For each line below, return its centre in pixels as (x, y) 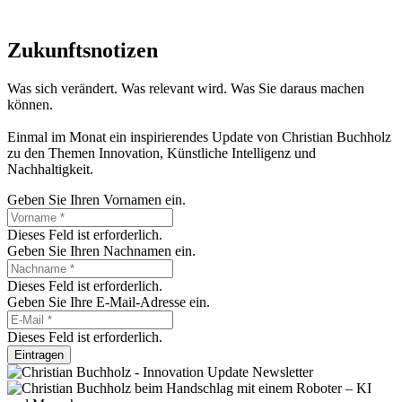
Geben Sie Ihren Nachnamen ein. (101, 251)
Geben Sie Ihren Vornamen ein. (96, 200)
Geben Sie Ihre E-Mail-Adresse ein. (109, 302)
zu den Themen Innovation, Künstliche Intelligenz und (162, 153)
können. (30, 105)
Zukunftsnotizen (83, 51)
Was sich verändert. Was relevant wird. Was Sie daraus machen (186, 89)
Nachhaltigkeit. (52, 170)
